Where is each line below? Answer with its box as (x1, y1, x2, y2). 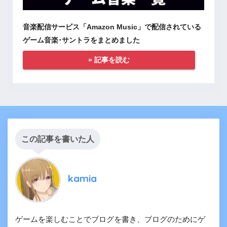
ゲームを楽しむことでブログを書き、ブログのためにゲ (15, 214, 205, 223)
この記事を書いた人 (21, 134, 94, 143)
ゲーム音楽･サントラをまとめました (23, 36, 140, 45)
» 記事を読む (88, 56, 130, 64)
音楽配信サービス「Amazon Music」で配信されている (23, 23, 201, 31)
